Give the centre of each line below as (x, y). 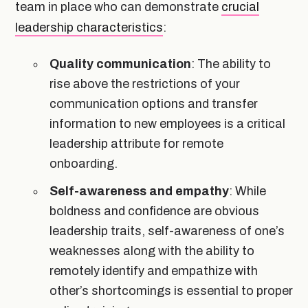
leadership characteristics (89, 27)
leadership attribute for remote (136, 143)
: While (247, 191)
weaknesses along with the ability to (152, 251)
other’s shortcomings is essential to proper (171, 290)
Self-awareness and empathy (139, 191)
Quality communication (120, 64)
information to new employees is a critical (167, 123)
